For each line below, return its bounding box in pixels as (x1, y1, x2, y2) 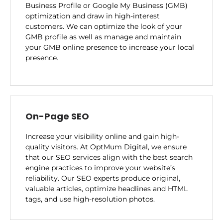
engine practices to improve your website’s (25, 163, 175, 172)
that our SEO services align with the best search (25, 152, 193, 162)
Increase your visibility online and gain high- (25, 131, 179, 141)
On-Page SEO (25, 110, 89, 122)
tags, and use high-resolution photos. (25, 194, 155, 204)
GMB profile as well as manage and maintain (25, 32, 181, 41)
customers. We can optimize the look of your (25, 21, 182, 31)
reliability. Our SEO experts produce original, (25, 173, 180, 183)
